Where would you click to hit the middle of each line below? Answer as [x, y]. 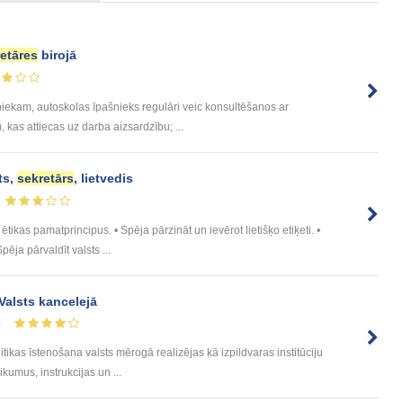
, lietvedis [103, 178]
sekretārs [45, 178]
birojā [57, 55]
